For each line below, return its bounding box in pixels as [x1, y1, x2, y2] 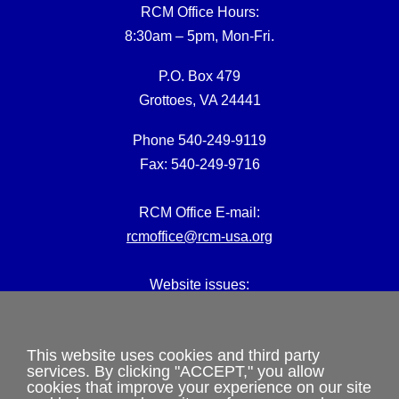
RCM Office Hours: [140, 4, 259, 20]
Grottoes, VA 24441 [138, 92, 261, 108]
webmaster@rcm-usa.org [120, 300, 279, 316]
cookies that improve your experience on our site [27, 378, 371, 396]
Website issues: [150, 276, 249, 292]
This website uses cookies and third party [27, 346, 320, 364]
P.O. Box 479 [159, 68, 240, 84]
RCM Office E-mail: [139, 204, 260, 220]
